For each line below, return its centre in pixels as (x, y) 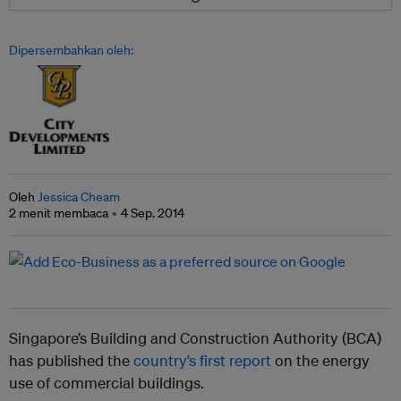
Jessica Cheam (79, 196)
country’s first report (202, 360)
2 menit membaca (59, 213)
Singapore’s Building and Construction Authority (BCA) (195, 337)
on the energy (320, 360)
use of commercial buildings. (107, 382)
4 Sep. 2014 (153, 213)
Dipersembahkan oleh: (71, 51)
